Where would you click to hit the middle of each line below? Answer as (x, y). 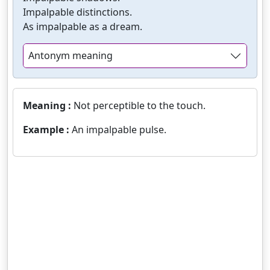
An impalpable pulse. (119, 130)
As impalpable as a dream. (83, 27)
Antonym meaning (71, 56)
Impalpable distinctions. (77, 12)
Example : (47, 130)
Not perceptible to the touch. (140, 106)
